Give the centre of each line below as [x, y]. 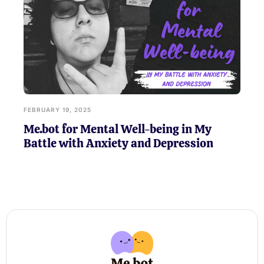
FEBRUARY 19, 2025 [57, 109]
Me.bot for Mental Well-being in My [118, 129]
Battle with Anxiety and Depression [118, 143]
